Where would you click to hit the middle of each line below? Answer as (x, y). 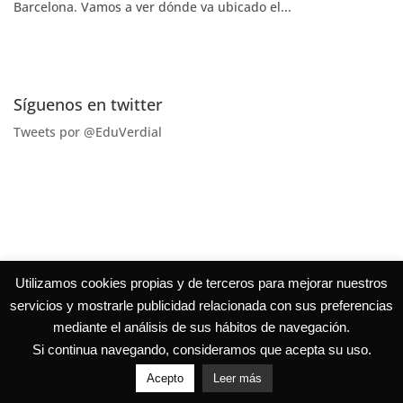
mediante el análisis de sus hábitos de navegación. (201, 327)
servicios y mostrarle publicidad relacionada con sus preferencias (201, 305)
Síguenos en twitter (88, 104)
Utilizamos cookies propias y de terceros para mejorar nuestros (201, 283)
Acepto (165, 378)
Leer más (237, 378)
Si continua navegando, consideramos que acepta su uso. (201, 349)
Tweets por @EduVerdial (88, 132)
